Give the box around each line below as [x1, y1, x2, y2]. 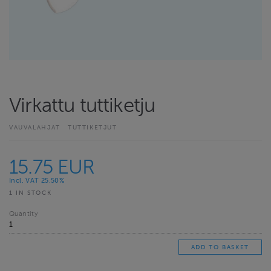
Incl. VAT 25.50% [9, 176, 65, 184]
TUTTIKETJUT [67, 123, 117, 131]
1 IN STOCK [9, 189, 52, 196]
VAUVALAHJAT [9, 123, 64, 131]
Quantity [9, 210, 38, 218]
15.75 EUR [9, 155, 95, 178]
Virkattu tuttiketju [9, 94, 155, 117]
